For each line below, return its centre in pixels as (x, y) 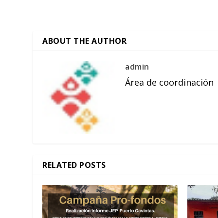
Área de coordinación (170, 82)
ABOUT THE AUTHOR (85, 41)
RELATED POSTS (74, 165)
